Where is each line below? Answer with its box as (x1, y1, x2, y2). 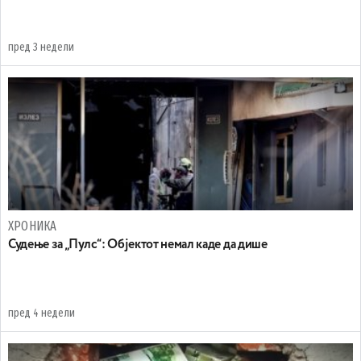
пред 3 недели (8, 39, 74, 54)
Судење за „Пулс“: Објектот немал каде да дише (8, 238, 268, 251)
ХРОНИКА (8, 218, 57, 234)
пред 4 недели (8, 305, 75, 320)
